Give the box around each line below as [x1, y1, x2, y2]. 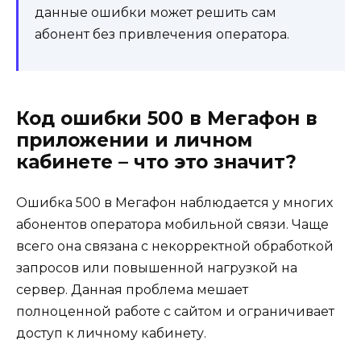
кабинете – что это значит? [16, 151, 297, 174]
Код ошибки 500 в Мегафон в [16, 107, 317, 131]
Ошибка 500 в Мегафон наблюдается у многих [16, 195, 333, 211]
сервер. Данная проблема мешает [16, 282, 248, 298]
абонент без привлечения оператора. [35, 27, 289, 43]
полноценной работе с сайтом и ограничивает [16, 304, 334, 320]
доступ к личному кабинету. [16, 326, 206, 342]
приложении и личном [16, 129, 252, 152]
